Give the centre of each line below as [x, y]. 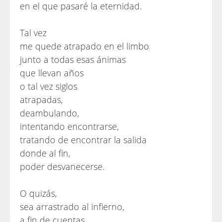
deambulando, [50, 113]
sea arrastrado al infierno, [72, 207]
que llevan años [52, 73]
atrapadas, [41, 100]
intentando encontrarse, [69, 126]
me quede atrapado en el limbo [84, 46]
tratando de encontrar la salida [83, 140]
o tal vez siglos [49, 86]
